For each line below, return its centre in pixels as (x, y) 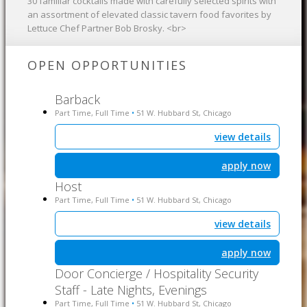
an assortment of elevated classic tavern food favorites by (149, 14)
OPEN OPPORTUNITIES (107, 65)
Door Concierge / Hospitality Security (157, 273)
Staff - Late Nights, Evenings (131, 290)
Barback (77, 99)
